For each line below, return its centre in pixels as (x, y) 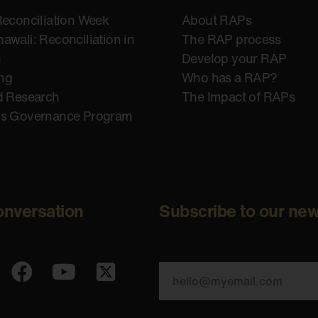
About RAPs (216, 20)
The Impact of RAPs (238, 96)
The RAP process (231, 39)
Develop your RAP (234, 58)
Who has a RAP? (230, 77)
